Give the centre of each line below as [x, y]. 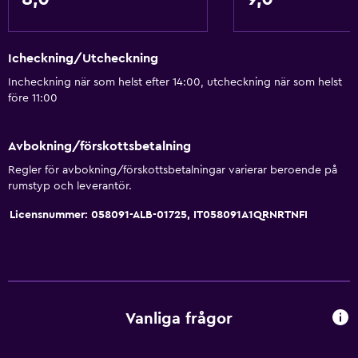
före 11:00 [33, 99]
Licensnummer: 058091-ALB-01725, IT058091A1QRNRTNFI [159, 215]
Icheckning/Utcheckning [83, 59]
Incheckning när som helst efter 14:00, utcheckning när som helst [175, 83]
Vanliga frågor [179, 319]
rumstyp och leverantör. [70, 186]
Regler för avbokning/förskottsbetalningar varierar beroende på [173, 170]
